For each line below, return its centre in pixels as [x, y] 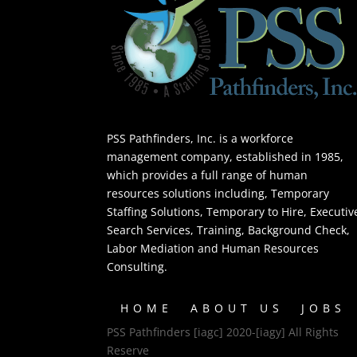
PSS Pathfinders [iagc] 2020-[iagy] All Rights [223, 332]
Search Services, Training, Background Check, [229, 229]
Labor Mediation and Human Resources [213, 248]
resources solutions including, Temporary [218, 193]
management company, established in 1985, [226, 156]
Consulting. [137, 266]
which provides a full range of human [208, 175]
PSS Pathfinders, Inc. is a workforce [200, 138]
